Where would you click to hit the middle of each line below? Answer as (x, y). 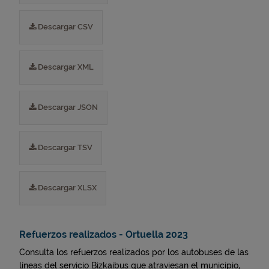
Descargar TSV (64, 147)
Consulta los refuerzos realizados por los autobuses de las (134, 252)
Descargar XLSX (66, 188)
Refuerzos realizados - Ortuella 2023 (104, 234)
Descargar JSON (67, 107)
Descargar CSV (65, 27)
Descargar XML (65, 67)
